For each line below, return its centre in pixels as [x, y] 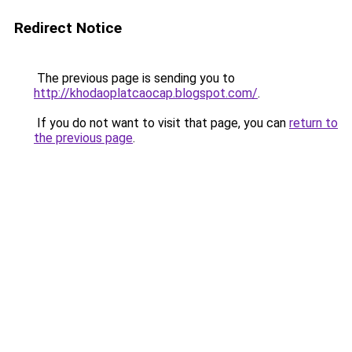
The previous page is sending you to [134, 78]
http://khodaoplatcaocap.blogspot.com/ [146, 93]
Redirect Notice [68, 28]
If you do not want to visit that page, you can [161, 123]
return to [313, 123]
